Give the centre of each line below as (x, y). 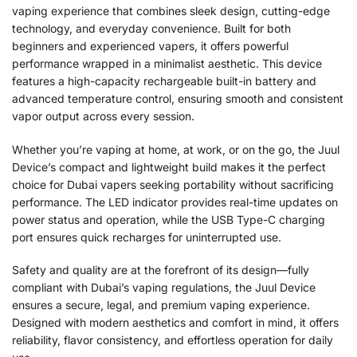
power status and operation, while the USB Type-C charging (169, 219)
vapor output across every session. (103, 116)
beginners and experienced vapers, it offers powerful (150, 46)
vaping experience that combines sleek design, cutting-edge (171, 11)
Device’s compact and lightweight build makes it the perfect (169, 167)
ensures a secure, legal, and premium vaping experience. (161, 305)
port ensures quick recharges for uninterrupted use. (147, 237)
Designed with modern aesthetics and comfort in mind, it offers (175, 323)
